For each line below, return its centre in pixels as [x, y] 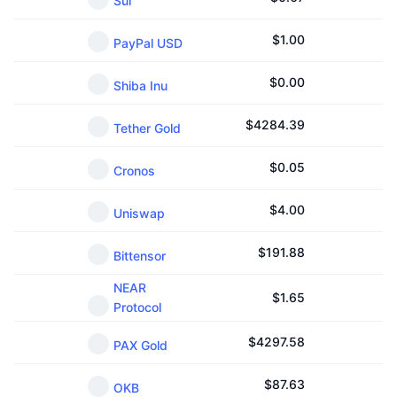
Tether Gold [147, 128]
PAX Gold [140, 345]
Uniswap [139, 213]
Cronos [134, 171]
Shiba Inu [140, 86]
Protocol [137, 307]
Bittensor [140, 256]
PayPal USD [148, 43]
